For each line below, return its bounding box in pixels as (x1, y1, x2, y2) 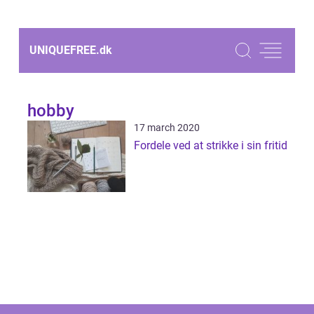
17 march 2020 (133, 122, 200, 133)
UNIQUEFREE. (29, 43, 100, 57)
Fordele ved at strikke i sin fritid (133, 139, 287, 152)
